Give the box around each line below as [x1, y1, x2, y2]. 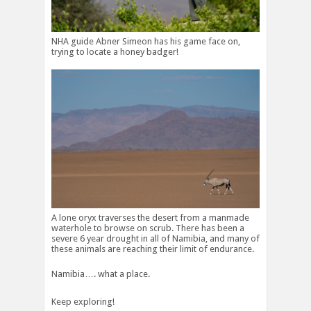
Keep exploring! [51, 296, 115, 308]
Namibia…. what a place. [51, 269, 150, 280]
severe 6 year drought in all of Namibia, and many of [51, 233, 260, 244]
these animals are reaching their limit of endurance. [51, 244, 254, 255]
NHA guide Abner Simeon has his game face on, [51, 36, 240, 47]
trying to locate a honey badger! [51, 47, 178, 58]
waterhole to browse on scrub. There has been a [51, 223, 244, 234]
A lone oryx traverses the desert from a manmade [51, 212, 249, 224]
